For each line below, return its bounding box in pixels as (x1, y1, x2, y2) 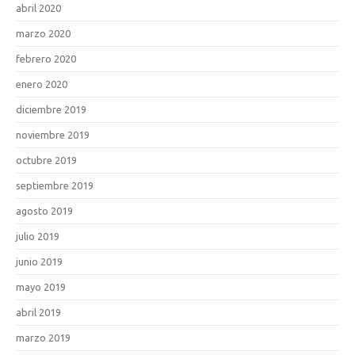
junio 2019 (16, 256, 63, 267)
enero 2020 (16, 78, 67, 90)
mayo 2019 (16, 281, 66, 292)
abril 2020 (16, 2, 61, 13)
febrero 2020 (16, 53, 76, 64)
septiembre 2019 (16, 180, 94, 191)
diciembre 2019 (16, 104, 86, 115)
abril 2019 (16, 307, 61, 318)
